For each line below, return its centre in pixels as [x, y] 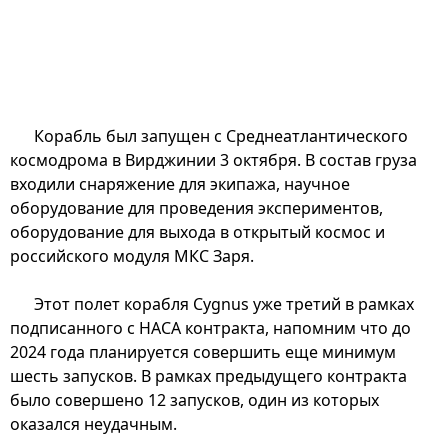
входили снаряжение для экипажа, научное [180, 183]
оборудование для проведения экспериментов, [196, 207]
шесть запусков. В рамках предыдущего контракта [208, 375]
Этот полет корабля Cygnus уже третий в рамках [224, 303]
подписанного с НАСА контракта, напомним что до [210, 327]
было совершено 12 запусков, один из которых [194, 399]
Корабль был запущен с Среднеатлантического [221, 135]
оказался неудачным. [93, 423]
